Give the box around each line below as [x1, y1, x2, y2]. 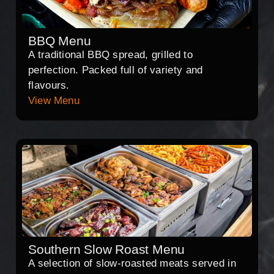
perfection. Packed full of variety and [28, 64, 203, 76]
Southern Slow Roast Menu [28, 242, 185, 257]
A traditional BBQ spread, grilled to [28, 49, 193, 61]
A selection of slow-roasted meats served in [28, 257, 236, 270]
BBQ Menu [28, 34, 91, 48]
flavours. [28, 80, 70, 92]
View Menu [28, 95, 80, 107]
